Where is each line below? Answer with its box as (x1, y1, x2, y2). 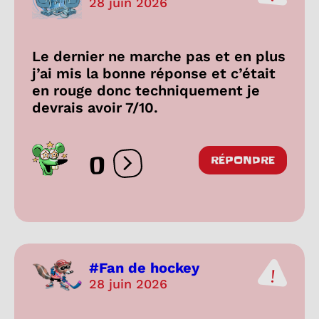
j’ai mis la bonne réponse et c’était (32, 64, 276, 82)
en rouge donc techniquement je (32, 81, 260, 99)
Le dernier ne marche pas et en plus (32, 47, 286, 65)
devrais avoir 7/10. (32, 98, 158, 116)
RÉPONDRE (211, 152, 275, 167)
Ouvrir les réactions (127, 162, 237, 177)
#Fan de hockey (89, 259, 199, 277)
